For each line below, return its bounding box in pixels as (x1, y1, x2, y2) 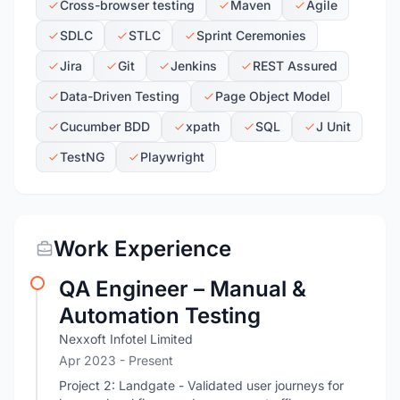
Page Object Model (215, 88, 330, 104)
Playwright (140, 149, 204, 164)
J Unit (316, 119, 351, 134)
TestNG (60, 149, 104, 164)
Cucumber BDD (60, 119, 150, 134)
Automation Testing (59, 303, 261, 329)
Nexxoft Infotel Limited (59, 331, 193, 346)
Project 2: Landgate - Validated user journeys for (59, 378, 344, 393)
